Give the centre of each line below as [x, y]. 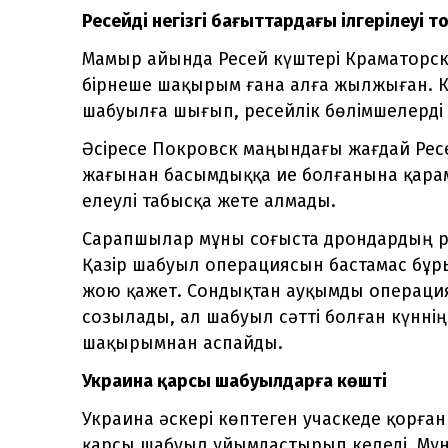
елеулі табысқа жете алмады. [209, 200]
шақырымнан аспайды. [182, 342]
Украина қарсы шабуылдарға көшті [234, 380]
